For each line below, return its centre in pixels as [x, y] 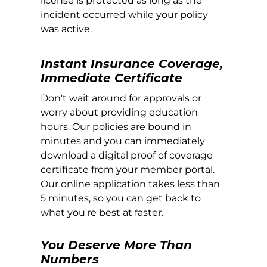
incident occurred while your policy [125, 15]
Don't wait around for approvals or [121, 98]
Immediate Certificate [112, 78]
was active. [66, 29]
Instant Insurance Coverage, [132, 64]
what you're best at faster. [102, 213]
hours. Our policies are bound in [116, 127]
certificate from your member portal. [128, 170]
